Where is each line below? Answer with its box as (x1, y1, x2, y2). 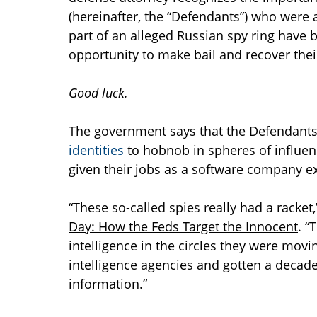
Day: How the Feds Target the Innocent (69, 218, 298, 236)
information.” (69, 275, 147, 293)
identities (69, 142, 124, 159)
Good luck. (69, 84, 128, 102)
